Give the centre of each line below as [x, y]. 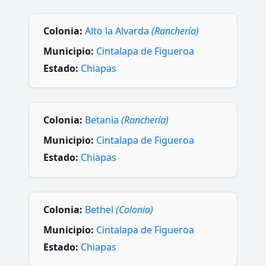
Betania [103, 120]
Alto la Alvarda [118, 31]
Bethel [100, 209]
